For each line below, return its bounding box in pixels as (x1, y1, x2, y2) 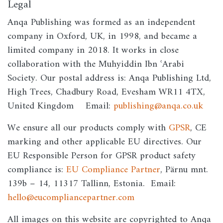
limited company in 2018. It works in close (7, 42, 179, 59)
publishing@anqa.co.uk (113, 98, 203, 115)
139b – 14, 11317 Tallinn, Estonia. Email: (7, 175, 176, 193)
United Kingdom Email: (7, 98, 113, 115)
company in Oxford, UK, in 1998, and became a (7, 28, 197, 45)
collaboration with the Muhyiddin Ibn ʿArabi (7, 56, 184, 73)
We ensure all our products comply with (7, 119, 169, 137)
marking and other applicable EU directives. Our (7, 133, 202, 151)
